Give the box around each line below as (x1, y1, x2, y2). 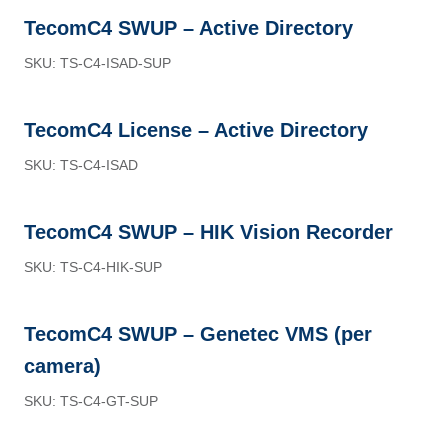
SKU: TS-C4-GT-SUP (24, 393, 158, 409)
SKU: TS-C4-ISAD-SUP (24, 55, 171, 71)
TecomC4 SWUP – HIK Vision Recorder (24, 221, 393, 243)
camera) (24, 355, 101, 377)
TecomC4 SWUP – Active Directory (24, 17, 353, 39)
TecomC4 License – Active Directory (24, 119, 368, 141)
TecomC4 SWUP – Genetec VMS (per (24, 323, 372, 345)
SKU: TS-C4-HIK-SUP (24, 259, 162, 275)
